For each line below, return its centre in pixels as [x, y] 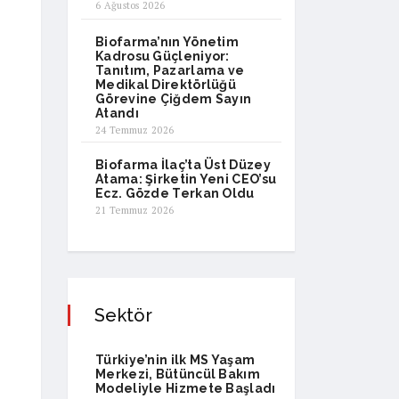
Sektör [123, 315]
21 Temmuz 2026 [135, 210]
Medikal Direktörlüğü [166, 85]
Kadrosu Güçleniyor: [163, 56]
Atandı [117, 113]
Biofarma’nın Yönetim [167, 42]
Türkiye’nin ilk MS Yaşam [175, 360]
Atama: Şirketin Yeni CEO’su [186, 179]
